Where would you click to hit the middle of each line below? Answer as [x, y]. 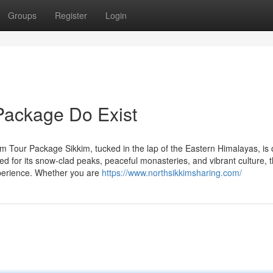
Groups [22, 15]
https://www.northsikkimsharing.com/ [172, 172]
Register [71, 15]
